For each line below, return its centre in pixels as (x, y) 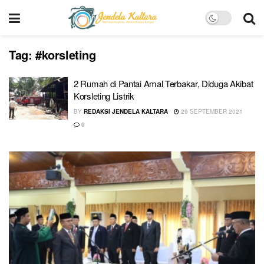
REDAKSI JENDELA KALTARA (126, 111)
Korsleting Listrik (104, 96)
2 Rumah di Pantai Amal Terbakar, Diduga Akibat (164, 83)
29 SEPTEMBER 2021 (211, 111)
